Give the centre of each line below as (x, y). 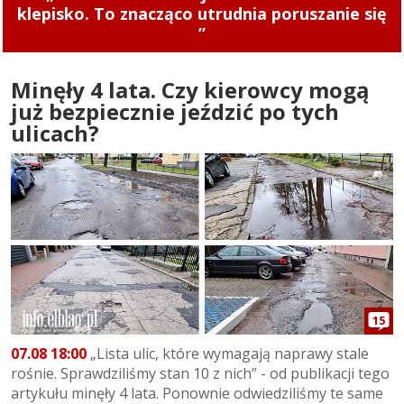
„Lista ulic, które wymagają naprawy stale (228, 353)
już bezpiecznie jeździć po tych (175, 112)
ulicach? (55, 133)
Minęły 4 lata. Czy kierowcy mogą (190, 90)
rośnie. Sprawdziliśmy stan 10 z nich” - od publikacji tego (200, 373)
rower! (202, 14)
